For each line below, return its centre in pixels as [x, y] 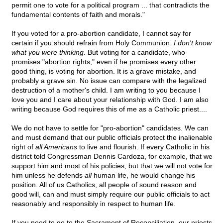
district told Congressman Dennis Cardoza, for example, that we [112, 157]
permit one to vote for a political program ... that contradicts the [111, 5]
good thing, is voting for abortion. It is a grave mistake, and [104, 71]
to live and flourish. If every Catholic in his [143, 147]
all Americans [56, 147]
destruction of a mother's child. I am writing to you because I [106, 90]
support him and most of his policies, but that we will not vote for [112, 166]
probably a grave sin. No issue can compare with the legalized [109, 81]
